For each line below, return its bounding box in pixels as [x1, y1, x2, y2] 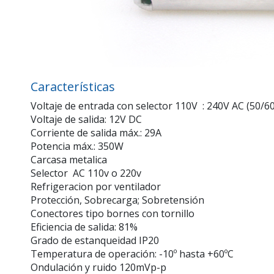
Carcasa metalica [31, 153, 107, 167]
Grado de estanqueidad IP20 [31, 234, 159, 248]
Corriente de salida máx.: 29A [31, 126, 161, 140]
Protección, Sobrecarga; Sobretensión [31, 193, 204, 207]
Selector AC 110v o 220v [31, 166, 141, 180]
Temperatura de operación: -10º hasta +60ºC [31, 247, 234, 261]
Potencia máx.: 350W [31, 139, 124, 154]
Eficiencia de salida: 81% [31, 220, 138, 234]
